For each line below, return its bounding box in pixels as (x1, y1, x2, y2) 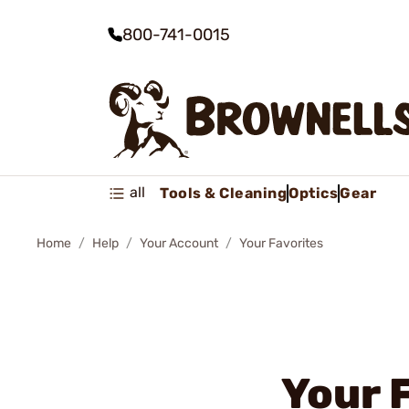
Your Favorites (239, 236, 323, 251)
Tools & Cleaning (160, 184, 287, 202)
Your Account (140, 236, 218, 251)
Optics (288, 184, 338, 202)
